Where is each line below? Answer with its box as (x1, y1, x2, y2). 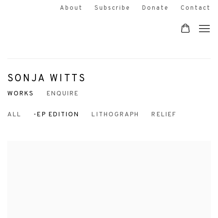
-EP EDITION (34, 110, 80, 119)
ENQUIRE (46, 90, 79, 98)
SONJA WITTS (7, 73, 87, 85)
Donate (142, 4, 169, 12)
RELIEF (151, 110, 177, 119)
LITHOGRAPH (91, 110, 140, 119)
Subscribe (94, 4, 130, 12)
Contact (180, 4, 211, 12)
